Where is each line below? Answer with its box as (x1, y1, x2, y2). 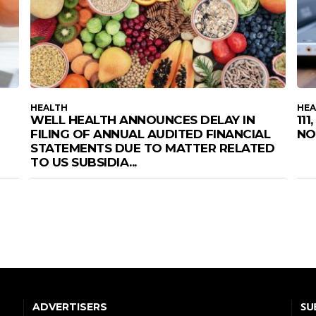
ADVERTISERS (32, 300, 107, 314)
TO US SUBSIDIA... (30, 154, 137, 169)
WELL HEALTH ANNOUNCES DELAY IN (30, 112, 255, 127)
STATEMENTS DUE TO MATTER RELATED (30, 140, 275, 155)
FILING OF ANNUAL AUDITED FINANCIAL (30, 126, 271, 141)
